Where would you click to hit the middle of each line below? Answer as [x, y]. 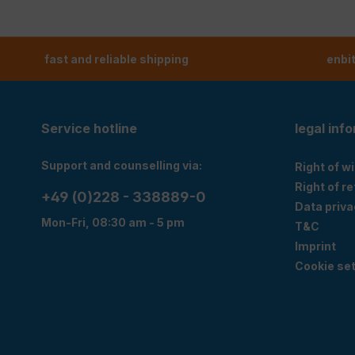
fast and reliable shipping [117, 59]
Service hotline [89, 128]
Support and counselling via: [122, 165]
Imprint [315, 246]
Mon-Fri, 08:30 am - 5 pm [113, 222]
